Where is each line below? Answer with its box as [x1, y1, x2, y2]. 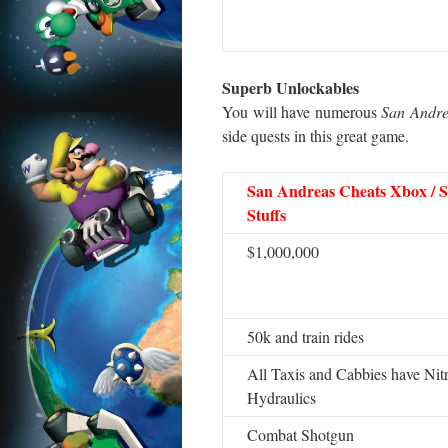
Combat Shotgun [247, 424, 354, 445]
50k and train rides [247, 326, 364, 347]
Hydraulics [247, 387, 316, 408]
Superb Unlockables [222, 76, 359, 99]
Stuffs [247, 203, 286, 226]
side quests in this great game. [222, 125, 409, 146]
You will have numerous [222, 101, 382, 122]
